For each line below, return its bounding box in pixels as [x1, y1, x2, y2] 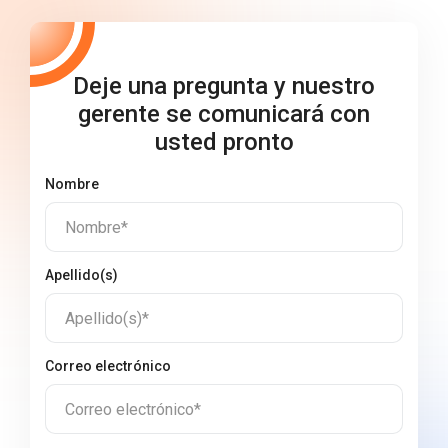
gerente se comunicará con [78, 100, 370, 128]
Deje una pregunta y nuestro [73, 72, 375, 100]
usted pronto [154, 128, 294, 156]
